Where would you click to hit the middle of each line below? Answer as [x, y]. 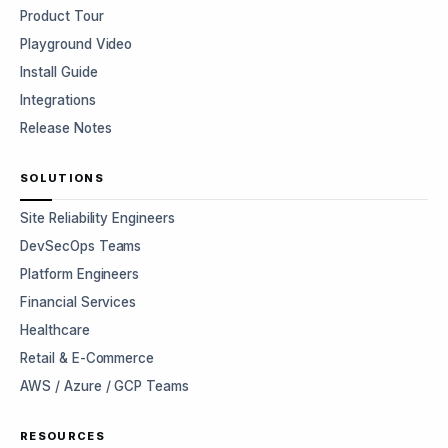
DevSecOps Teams [81, 246]
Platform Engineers [80, 274]
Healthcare [55, 330]
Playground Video [76, 44]
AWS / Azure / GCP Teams [105, 386]
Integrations [58, 100]
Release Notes [66, 128]
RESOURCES [62, 436]
